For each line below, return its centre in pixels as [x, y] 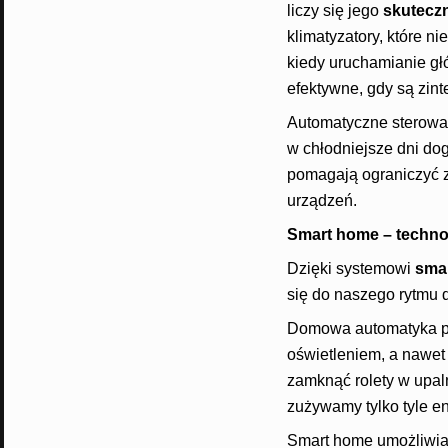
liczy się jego [334, 11]
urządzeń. [321, 201]
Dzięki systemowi [350, 269]
